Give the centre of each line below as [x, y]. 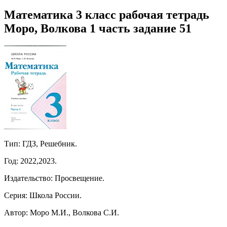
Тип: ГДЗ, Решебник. [41, 143]
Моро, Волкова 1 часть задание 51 [98, 28]
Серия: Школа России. [43, 195]
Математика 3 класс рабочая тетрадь [107, 14]
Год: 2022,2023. [30, 161]
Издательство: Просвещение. [54, 178]
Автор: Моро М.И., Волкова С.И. [62, 212]
